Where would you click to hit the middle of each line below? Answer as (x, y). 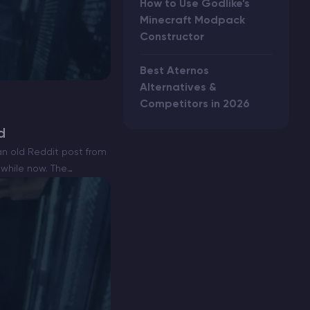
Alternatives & (178, 88)
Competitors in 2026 (195, 104)
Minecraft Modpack (192, 21)
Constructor (172, 37)
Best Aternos (174, 71)
